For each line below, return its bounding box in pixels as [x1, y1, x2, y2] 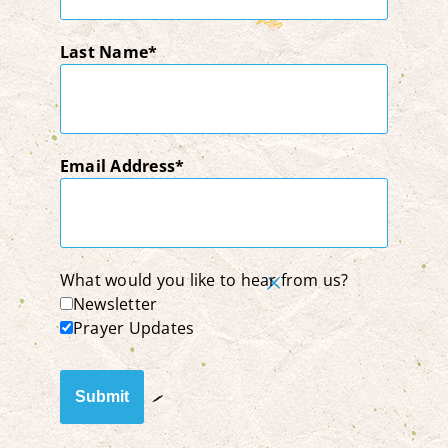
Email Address [60, 155, 176, 177]
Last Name [60, 41, 149, 63]
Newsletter [73, 293, 158, 315]
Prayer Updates [73, 317, 195, 339]
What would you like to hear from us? [60, 269, 349, 291]
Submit [75, 388, 129, 405]
